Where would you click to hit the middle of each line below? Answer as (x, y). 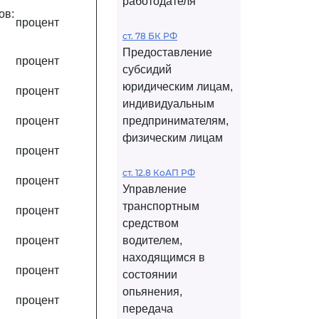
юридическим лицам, (178, 87)
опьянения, (152, 292)
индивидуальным (168, 104)
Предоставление (167, 52)
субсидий (147, 69)
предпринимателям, (176, 121)
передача (148, 309)
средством (151, 223)
